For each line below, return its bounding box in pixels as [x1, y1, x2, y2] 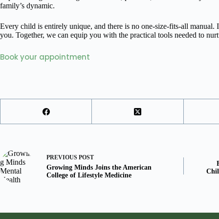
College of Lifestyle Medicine [46, 172, 131, 179]
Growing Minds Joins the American [46, 164, 152, 172]
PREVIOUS [46, 154, 79, 161]
